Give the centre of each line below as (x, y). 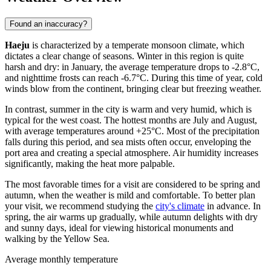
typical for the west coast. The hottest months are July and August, (131, 120)
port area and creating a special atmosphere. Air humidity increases (132, 153)
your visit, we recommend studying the (80, 206)
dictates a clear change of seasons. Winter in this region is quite (124, 56)
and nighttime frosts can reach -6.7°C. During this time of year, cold (134, 78)
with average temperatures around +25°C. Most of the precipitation (132, 131)
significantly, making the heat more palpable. (90, 164)
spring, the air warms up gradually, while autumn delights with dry (131, 217)
